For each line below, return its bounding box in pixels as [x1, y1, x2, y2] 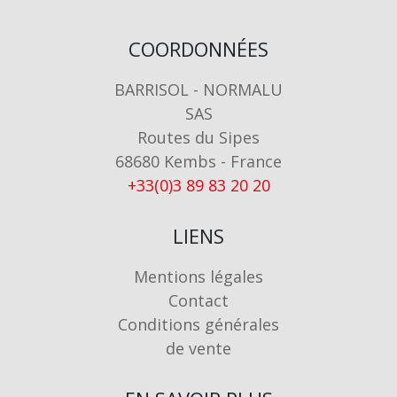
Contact [168, 290, 229, 312]
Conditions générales [118, 314, 279, 336]
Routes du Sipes [137, 127, 260, 149]
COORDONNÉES [128, 35, 269, 63]
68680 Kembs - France [115, 151, 282, 173]
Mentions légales [134, 266, 263, 288]
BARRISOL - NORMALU [114, 79, 283, 101]
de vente [166, 338, 231, 360]
